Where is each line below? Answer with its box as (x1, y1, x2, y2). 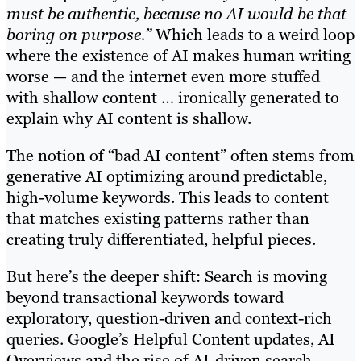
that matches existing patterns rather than (6, 208, 309, 230)
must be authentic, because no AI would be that (6, 3, 346, 25)
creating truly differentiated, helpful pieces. (6, 229, 316, 251)
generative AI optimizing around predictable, (6, 166, 327, 188)
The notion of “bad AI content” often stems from (6, 145, 355, 167)
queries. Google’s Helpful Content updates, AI (6, 329, 335, 351)
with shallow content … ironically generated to (6, 87, 339, 109)
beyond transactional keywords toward (6, 287, 284, 309)
